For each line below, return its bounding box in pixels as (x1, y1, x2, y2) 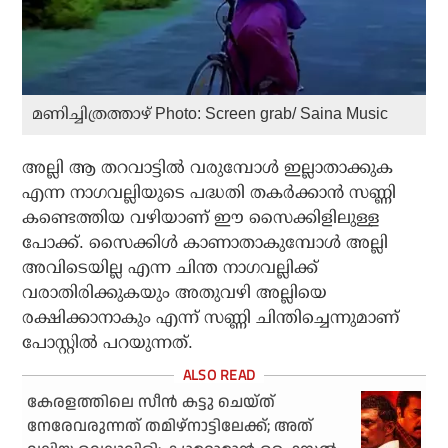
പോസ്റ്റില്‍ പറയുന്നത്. (22, 332, 194, 352)
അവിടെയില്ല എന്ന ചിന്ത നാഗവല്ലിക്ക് (22, 257, 319, 277)
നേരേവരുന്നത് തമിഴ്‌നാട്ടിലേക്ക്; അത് (27, 414, 314, 438)
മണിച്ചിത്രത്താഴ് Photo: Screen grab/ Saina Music (32, 104, 389, 122)
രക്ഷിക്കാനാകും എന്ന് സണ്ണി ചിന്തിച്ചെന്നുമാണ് (22, 307, 400, 327)
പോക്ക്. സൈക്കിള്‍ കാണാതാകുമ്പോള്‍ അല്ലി (22, 232, 389, 252)
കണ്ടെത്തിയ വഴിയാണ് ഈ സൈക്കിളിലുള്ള (22, 207, 380, 227)
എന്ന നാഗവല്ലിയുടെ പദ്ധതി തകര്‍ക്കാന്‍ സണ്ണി (22, 182, 397, 202)
